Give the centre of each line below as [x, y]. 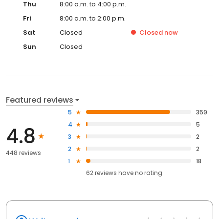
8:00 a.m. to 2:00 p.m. [93, 18]
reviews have [114, 173]
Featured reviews [40, 100]
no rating [149, 173]
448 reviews [23, 153]
